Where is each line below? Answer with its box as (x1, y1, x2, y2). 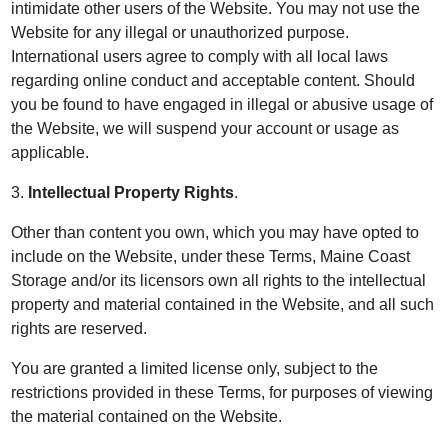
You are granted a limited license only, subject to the (11, 360, 379, 377)
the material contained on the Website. (11, 408, 283, 425)
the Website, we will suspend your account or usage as (11, 120, 400, 137)
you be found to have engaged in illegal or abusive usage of (11, 96, 434, 113)
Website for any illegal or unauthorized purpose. (11, 24, 350, 41)
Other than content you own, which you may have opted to (11, 224, 420, 241)
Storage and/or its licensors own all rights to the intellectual (11, 272, 427, 289)
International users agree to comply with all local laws (11, 48, 389, 65)
